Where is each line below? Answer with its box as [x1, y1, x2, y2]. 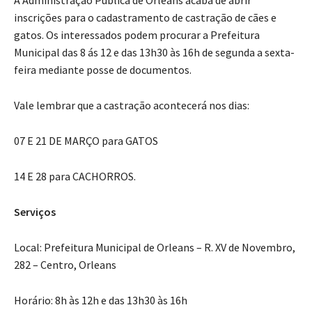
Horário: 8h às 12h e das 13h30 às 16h [14, 291, 187, 306]
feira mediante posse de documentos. [14, 61, 192, 75]
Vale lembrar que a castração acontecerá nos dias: [14, 96, 249, 111]
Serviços [14, 203, 56, 217]
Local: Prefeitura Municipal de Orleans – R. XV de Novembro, [14, 238, 295, 253]
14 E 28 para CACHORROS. [14, 167, 136, 182]
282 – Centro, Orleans [14, 256, 116, 270]
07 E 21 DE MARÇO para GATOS [14, 132, 158, 146]
